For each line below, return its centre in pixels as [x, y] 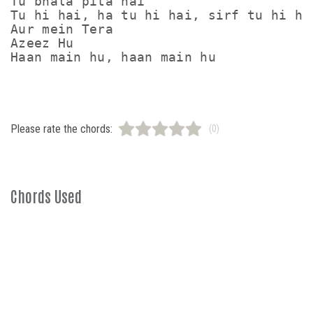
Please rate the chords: [61, 129]
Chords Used [46, 196]
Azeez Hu [42, 43]
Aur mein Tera [62, 29]
